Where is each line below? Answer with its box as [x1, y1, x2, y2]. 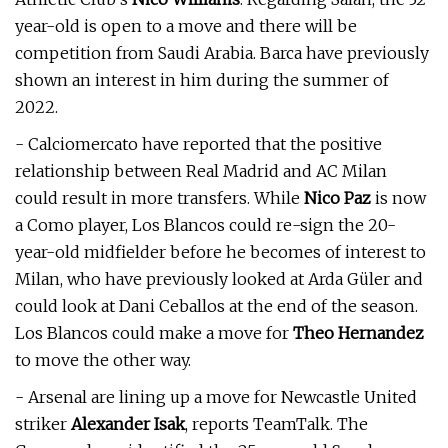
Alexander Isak [71, 414, 185, 434]
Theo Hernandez [293, 323, 424, 343]
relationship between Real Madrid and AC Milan [15, 161, 387, 181]
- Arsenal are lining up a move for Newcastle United [15, 387, 417, 407]
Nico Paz [304, 188, 371, 208]
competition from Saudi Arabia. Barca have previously [15, 43, 429, 63]
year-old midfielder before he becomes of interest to [15, 242, 426, 262]
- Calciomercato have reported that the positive [15, 134, 382, 154]
